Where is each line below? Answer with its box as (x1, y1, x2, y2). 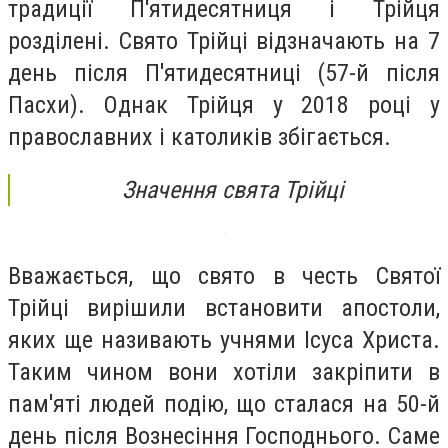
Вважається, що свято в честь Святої (8, 261, 440, 290)
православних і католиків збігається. (8, 122, 391, 151)
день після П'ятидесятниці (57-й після (8, 58, 440, 87)
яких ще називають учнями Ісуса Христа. (8, 325, 440, 354)
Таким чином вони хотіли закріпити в (8, 357, 440, 386)
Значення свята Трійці (122, 176, 344, 205)
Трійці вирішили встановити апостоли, (8, 293, 440, 322)
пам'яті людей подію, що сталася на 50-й (8, 389, 440, 418)
